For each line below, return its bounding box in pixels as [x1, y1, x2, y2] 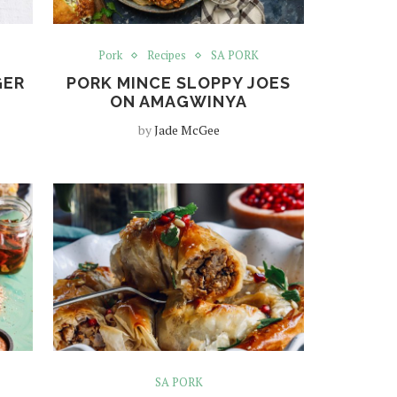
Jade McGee [153, 121, 220, 139]
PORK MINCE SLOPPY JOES [66, 74, 292, 93]
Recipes [147, 47, 187, 64]
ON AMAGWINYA [110, 92, 248, 112]
